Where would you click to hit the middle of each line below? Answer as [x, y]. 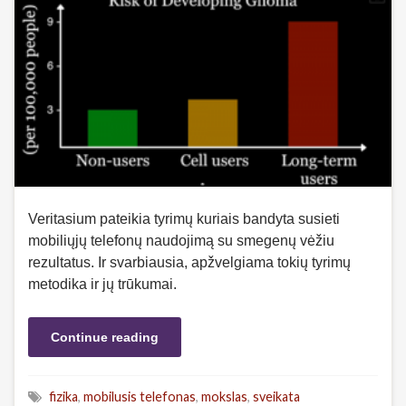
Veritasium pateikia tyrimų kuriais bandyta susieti [184, 219]
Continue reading [105, 338]
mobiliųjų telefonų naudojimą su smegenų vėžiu [181, 241]
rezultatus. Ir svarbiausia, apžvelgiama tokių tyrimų [189, 263]
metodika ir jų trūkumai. [102, 285]
